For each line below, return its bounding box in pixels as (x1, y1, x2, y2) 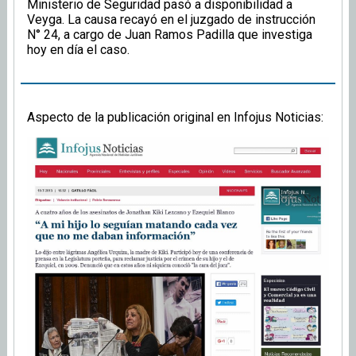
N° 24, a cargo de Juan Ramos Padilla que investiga (27, 27, 312, 43)
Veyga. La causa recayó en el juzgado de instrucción (27, 12, 315, 28)
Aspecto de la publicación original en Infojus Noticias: (27, 110, 323, 126)
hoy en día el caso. (27, 42, 130, 58)
